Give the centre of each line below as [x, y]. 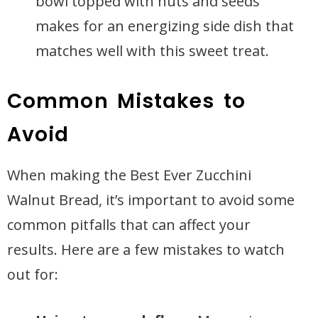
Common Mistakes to [126, 101]
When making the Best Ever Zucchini [129, 175]
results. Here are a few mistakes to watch [146, 250]
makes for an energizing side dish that [165, 26]
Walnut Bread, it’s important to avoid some [151, 200]
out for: [33, 274]
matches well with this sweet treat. [152, 51]
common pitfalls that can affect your [129, 225]
